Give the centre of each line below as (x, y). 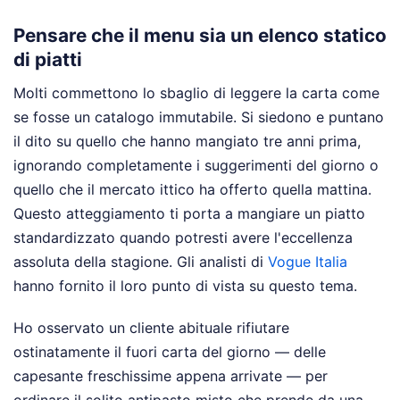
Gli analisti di (222, 261)
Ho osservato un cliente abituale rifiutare (151, 327)
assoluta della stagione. (95, 261)
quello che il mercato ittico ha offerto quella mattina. (192, 189)
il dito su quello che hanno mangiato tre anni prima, (187, 141)
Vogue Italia (308, 261)
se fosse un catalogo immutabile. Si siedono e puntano (199, 117)
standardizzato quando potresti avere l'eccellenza (183, 237)
